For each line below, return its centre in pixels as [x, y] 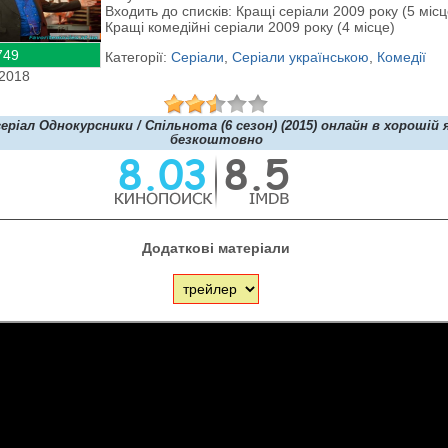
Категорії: [138, 57]
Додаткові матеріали [216, 247]
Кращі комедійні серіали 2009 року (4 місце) [250, 27]
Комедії [401, 57]
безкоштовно [216, 140]
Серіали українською [300, 57]
